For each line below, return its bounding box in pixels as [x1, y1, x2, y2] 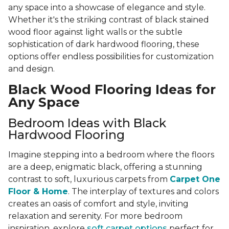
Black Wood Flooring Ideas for [8, 82, 216, 98]
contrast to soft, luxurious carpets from [8, 174, 170, 185]
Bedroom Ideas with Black [8, 116, 166, 131]
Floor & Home [8, 187, 68, 197]
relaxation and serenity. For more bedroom [8, 211, 182, 221]
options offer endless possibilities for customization [8, 52, 214, 62]
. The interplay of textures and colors [68, 187, 219, 197]
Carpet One [170, 174, 220, 185]
